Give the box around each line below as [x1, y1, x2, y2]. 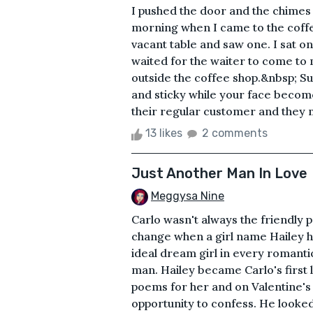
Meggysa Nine [151, 189, 224, 203]
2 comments [202, 126, 268, 140]
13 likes [143, 126, 185, 140]
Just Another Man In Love [131, 165, 307, 182]
